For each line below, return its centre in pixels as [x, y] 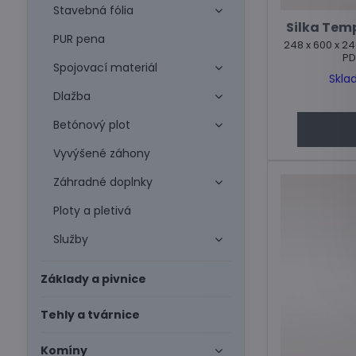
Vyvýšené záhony [101, 153]
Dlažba [72, 96]
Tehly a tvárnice [90, 315]
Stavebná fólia [93, 10]
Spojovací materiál [105, 68]
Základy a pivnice [93, 279]
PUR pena [79, 39]
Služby [70, 239]
